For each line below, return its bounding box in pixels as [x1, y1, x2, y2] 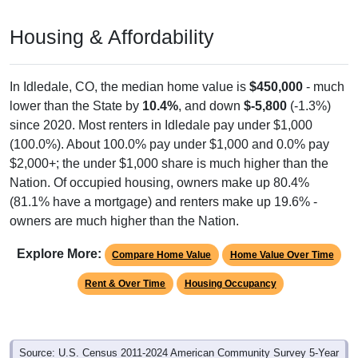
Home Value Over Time [229, 249, 334, 261]
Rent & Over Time [85, 278, 166, 290]
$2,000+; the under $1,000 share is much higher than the [10, 157, 328, 171]
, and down [178, 99, 244, 113]
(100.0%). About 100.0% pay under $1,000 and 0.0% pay [10, 137, 329, 152]
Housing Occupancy [184, 278, 276, 290]
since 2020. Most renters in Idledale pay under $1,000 [10, 118, 312, 133]
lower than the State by [10, 99, 142, 113]
